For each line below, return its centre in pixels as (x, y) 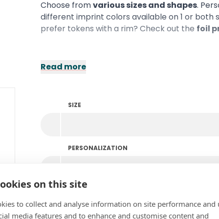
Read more (64, 67)
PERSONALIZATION (98, 148)
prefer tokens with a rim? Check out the (119, 29)
